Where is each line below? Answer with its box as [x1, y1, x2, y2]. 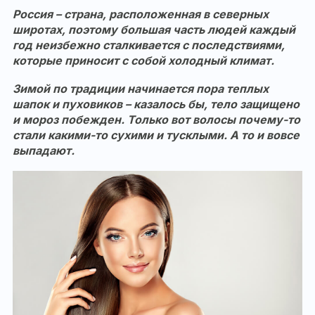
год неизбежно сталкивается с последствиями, [13, 38, 285, 52]
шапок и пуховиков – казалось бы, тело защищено [13, 97, 300, 111]
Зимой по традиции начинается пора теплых [13, 82, 269, 96]
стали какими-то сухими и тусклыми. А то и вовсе [13, 128, 300, 142]
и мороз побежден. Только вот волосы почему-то [13, 112, 300, 127]
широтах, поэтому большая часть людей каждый [13, 22, 295, 37]
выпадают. [13, 143, 75, 157]
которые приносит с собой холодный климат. [13, 53, 274, 67]
